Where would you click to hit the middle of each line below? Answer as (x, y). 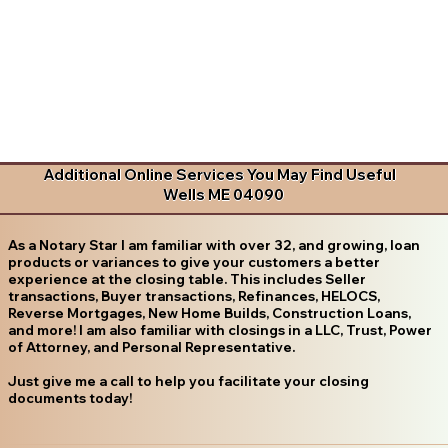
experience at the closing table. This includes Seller (186, 278)
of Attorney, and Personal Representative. (151, 346)
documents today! (69, 397)
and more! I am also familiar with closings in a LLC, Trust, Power (219, 329)
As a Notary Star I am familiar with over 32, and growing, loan (213, 244)
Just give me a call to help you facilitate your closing (188, 380)
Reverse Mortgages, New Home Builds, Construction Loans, (209, 312)
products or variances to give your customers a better (193, 261)
